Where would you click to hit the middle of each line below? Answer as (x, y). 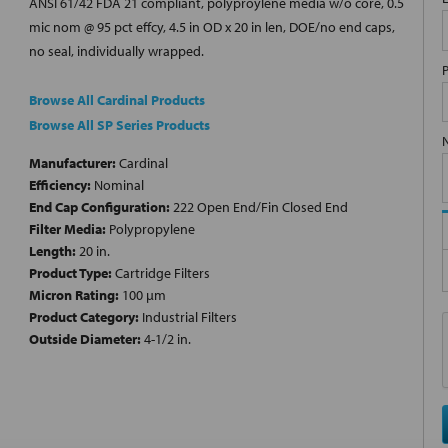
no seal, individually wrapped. (116, 51)
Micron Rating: (74, 295)
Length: (52, 251)
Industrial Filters (188, 317)
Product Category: (84, 317)
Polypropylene (150, 229)
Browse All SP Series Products (119, 125)
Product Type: (70, 273)
